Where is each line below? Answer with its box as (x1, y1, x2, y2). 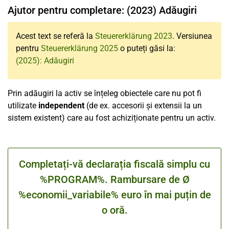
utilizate (8, 101, 38, 110)
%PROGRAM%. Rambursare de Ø (39, 173, 190, 186)
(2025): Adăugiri (16, 56, 74, 65)
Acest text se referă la (16, 31, 95, 41)
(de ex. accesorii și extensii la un (84, 101, 202, 110)
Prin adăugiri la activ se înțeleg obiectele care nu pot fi (8, 88, 201, 98)
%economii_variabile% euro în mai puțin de (18, 189, 211, 201)
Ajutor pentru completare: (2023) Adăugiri (8, 4, 197, 16)
